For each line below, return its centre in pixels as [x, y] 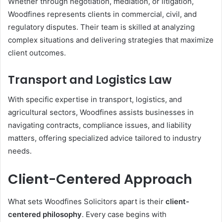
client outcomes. [37, 53]
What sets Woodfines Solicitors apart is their [87, 201]
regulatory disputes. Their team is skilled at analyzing [101, 27]
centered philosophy [45, 214]
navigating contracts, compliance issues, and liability [100, 125]
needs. [20, 151]
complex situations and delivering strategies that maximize [111, 40]
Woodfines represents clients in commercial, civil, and [102, 14]
